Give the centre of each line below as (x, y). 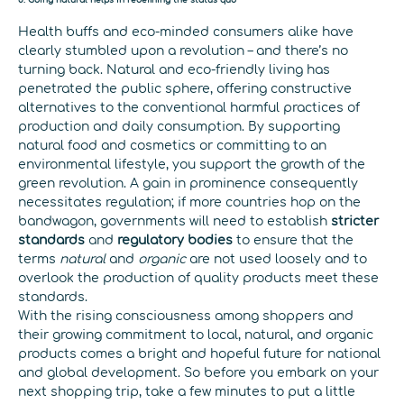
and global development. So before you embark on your (198, 372)
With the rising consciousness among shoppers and (186, 316)
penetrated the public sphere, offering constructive (185, 88)
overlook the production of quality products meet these (198, 278)
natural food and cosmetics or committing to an (172, 145)
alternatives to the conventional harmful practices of (189, 107)
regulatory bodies (175, 240)
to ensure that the (293, 240)
